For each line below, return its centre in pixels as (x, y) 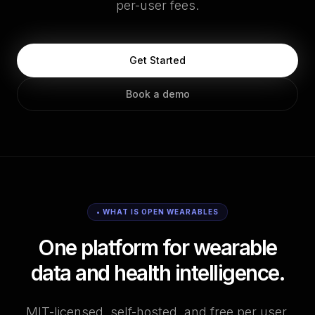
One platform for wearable (157, 247)
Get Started (157, 60)
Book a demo (157, 94)
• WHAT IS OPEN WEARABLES (157, 212)
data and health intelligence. (157, 273)
